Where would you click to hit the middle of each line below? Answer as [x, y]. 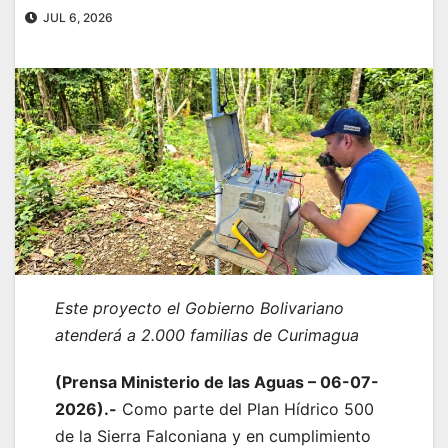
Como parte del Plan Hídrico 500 [245, 409]
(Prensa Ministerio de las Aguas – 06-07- [217, 382]
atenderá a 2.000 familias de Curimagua [207, 335]
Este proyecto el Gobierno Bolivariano [199, 308]
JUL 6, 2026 [76, 18]
